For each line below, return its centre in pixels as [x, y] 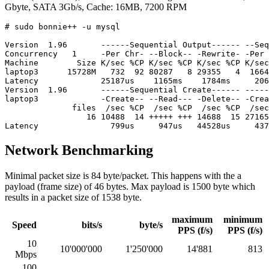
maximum [192, 219]
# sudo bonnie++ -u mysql [62, 26]
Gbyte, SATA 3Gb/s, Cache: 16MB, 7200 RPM [96, 7]
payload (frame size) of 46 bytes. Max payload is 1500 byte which [130, 186]
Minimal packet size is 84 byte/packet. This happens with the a [123, 175]
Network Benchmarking [79, 150]
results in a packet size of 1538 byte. [73, 197]
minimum [243, 219]
